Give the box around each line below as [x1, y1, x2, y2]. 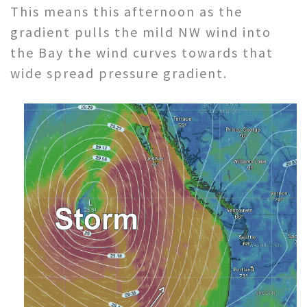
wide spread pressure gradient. [10, 64, 228, 82]
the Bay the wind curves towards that [10, 43, 273, 61]
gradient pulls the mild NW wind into [10, 23, 271, 40]
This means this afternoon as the [10, 2, 243, 20]
